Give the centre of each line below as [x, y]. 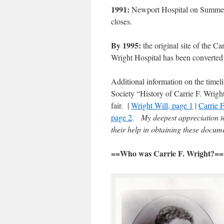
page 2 [121, 117]
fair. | [121, 105]
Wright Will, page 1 [162, 105]
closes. [121, 21]
